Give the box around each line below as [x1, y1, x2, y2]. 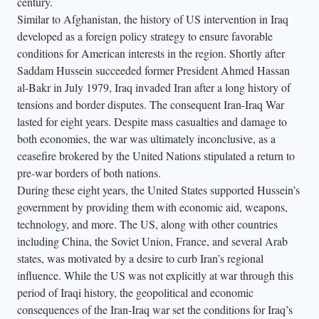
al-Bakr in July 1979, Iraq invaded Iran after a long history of [17, 79, 291, 95]
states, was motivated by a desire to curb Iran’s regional [17, 250, 263, 266]
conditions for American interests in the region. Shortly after [17, 45, 285, 61]
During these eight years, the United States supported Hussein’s [17, 182, 300, 197]
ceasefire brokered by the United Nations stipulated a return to [17, 147, 295, 163]
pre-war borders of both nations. [17, 164, 161, 180]
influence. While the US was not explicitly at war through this [17, 267, 293, 283]
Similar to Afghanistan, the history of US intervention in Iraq [17, 11, 288, 26]
